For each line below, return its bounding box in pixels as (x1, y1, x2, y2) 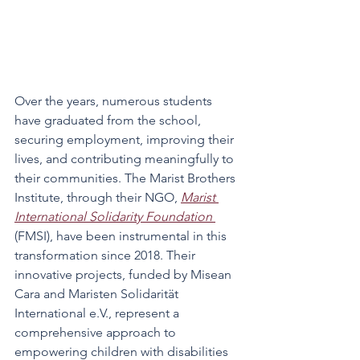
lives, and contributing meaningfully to (14, 150, 237, 166)
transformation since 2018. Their (14, 247, 198, 263)
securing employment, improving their (14, 131, 237, 147)
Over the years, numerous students (14, 92, 215, 108)
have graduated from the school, (14, 112, 204, 128)
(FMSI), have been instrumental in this (14, 227, 230, 243)
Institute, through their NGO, (14, 189, 181, 205)
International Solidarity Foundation (14, 208, 215, 224)
